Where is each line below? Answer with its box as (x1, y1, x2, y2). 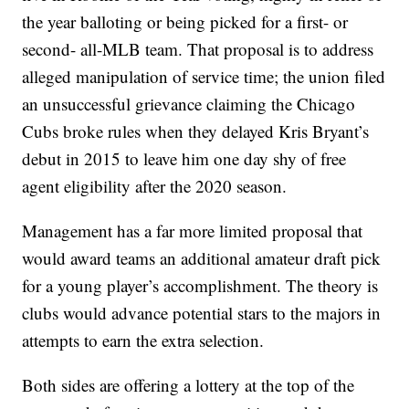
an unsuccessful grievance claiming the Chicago (22, 92, 356, 116)
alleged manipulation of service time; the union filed (22, 65, 386, 89)
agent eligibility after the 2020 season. (22, 174, 288, 198)
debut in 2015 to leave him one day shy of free (22, 147, 347, 171)
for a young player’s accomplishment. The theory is (22, 274, 379, 298)
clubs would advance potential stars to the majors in (22, 301, 382, 325)
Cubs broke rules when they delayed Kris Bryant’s (22, 120, 370, 143)
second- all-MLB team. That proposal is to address (22, 37, 374, 61)
